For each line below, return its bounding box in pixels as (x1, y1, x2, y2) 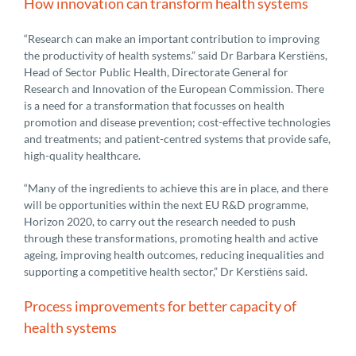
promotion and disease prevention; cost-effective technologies (24, 114, 331, 129)
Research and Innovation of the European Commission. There (24, 81, 324, 95)
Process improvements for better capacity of (24, 296, 296, 315)
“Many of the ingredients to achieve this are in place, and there (24, 180, 328, 195)
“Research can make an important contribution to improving (24, 31, 319, 45)
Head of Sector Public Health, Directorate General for (24, 64, 288, 79)
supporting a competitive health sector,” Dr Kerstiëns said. (24, 264, 308, 278)
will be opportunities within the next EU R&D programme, (24, 197, 308, 211)
